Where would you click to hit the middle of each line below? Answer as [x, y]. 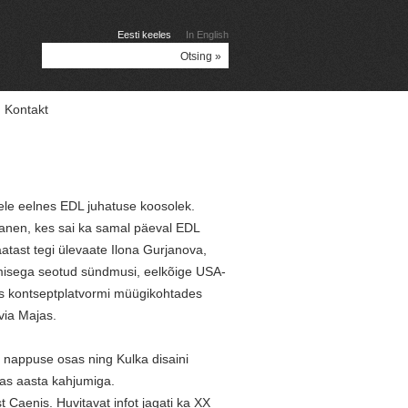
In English [207, 35]
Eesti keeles [144, 35]
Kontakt [26, 109]
